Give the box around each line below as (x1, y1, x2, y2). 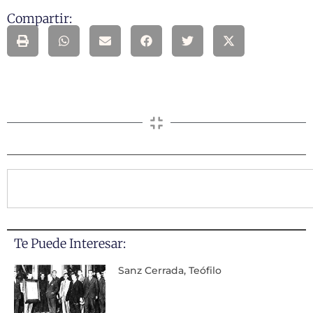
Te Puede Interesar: (14, 235, 126, 252)
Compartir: (7, 10, 72, 27)
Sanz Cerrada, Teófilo (117, 263, 221, 277)
